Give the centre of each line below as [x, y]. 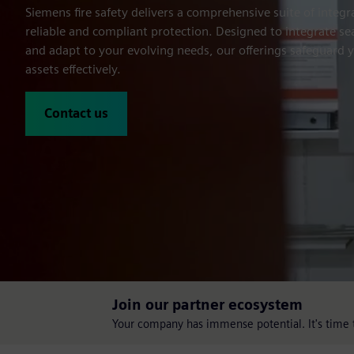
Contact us [76, 113]
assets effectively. [73, 69]
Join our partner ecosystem [207, 305]
